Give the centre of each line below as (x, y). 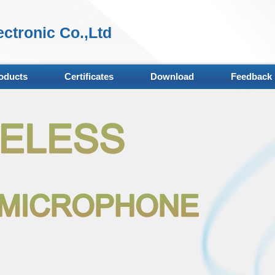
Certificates (89, 76)
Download (172, 76)
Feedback (251, 76)
